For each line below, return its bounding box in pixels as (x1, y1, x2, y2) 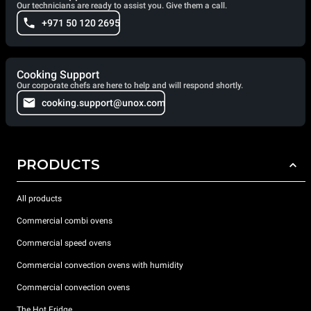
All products (17, 193, 62, 203)
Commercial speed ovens (17, 237, 111, 248)
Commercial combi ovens (17, 215, 112, 226)
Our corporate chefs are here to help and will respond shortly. (17, 81, 243, 90)
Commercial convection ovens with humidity (17, 260, 183, 270)
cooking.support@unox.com (42, 97, 165, 108)
